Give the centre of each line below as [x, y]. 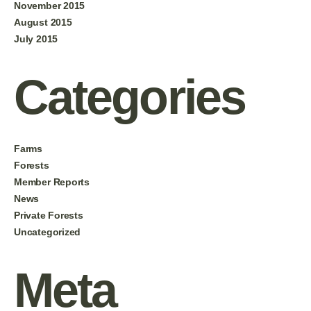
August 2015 [43, 22]
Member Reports [52, 182]
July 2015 [36, 39]
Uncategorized [48, 232]
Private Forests [49, 215]
